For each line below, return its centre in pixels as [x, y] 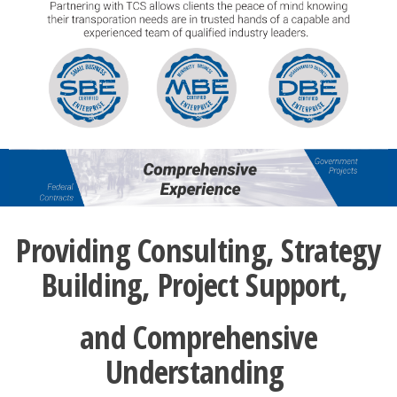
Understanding [198, 371]
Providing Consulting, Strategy [198, 250]
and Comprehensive [198, 337]
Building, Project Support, [198, 284]
